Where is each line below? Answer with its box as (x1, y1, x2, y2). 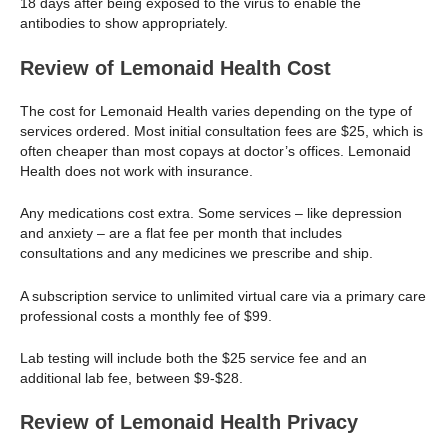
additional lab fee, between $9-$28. (20, 369, 243, 386)
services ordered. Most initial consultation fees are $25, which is (20, 122, 423, 139)
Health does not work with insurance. (20, 162, 253, 179)
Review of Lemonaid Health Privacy (20, 411, 358, 434)
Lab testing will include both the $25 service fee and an (20, 349, 367, 366)
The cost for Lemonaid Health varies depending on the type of (20, 102, 412, 119)
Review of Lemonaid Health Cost (20, 56, 331, 79)
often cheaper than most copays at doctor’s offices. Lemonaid (20, 142, 411, 159)
